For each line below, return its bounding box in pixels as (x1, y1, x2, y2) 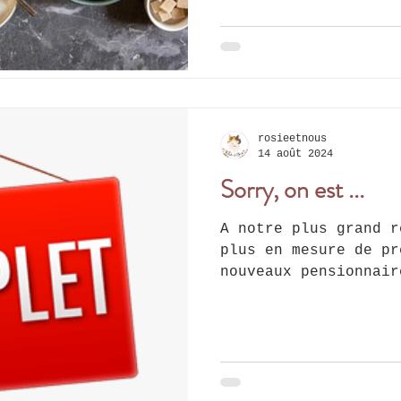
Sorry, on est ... (220, 172, 364, 209)
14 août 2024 (258, 147, 333, 160)
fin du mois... (220, 286, 346, 303)
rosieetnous (258, 132, 327, 146)
